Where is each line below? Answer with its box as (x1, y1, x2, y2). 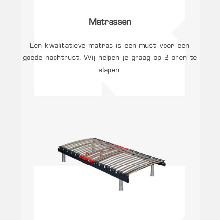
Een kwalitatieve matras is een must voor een (30, 42, 190, 49)
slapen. (99, 66, 121, 74)
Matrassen (89, 19, 131, 27)
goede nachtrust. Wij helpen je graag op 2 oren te (23, 54, 197, 61)
